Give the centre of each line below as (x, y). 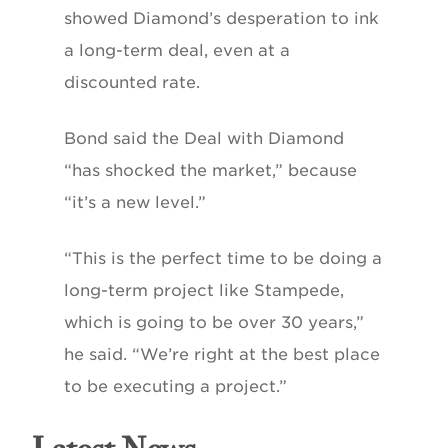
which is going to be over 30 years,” (214, 322)
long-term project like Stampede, (204, 290)
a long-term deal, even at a (177, 50)
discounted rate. (132, 82)
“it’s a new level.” (135, 202)
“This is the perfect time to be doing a (223, 258)
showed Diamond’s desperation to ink (221, 18)
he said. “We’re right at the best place (222, 354)
